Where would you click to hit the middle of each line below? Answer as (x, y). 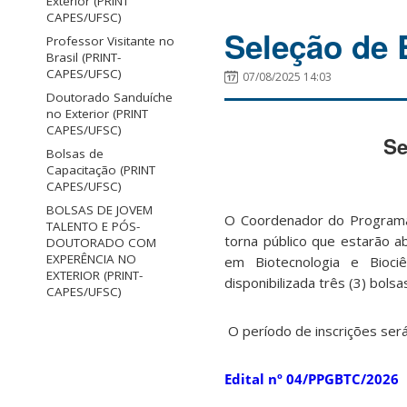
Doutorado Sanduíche (109, 97)
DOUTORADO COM (101, 242)
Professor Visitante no (110, 40)
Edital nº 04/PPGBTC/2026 (312, 378)
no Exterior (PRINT (97, 113)
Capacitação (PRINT (101, 169)
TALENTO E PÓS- (93, 226)
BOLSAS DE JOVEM (99, 209)
